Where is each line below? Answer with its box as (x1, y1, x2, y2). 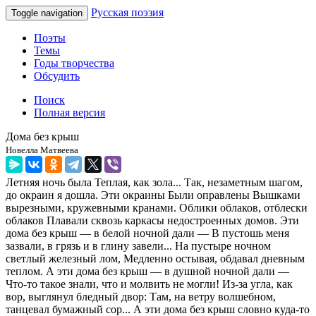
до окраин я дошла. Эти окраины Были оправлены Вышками (6, 189, 300, 201)
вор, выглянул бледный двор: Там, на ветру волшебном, (6, 291, 276, 303)
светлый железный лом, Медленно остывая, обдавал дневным (6, 253, 305, 265)
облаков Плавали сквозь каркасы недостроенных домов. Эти (6, 214, 299, 226)
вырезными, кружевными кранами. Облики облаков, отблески (6, 202, 308, 214)
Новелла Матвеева (6, 145, 78, 155)
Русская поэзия (91, 6, 164, 18)
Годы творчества (34, 57, 114, 69)
